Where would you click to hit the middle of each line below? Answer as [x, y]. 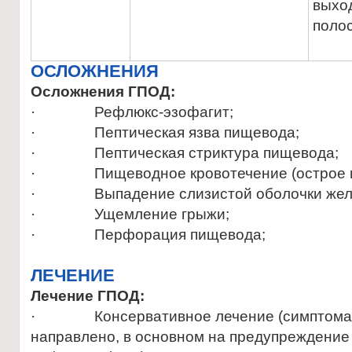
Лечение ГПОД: [88, 296]
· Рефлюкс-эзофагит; [132, 112]
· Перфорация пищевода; [148, 235]
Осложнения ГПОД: [103, 92]
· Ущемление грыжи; [130, 214]
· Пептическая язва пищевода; [165, 132]
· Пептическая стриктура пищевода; [185, 153]
